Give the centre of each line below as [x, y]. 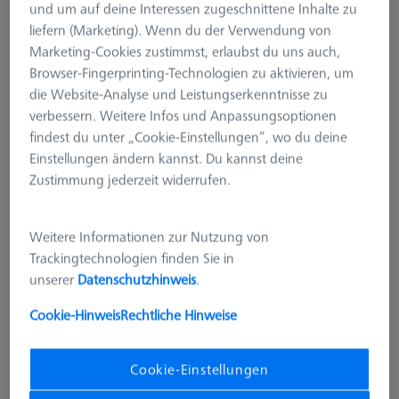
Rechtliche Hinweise [179, 315]
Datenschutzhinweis [137, 279]
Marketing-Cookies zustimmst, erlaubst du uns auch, [185, 51]
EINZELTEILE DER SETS [104, 348]
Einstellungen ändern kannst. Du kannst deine [167, 158]
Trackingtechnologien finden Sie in [132, 258]
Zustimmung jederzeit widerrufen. [130, 179]
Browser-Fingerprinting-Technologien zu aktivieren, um [192, 73]
